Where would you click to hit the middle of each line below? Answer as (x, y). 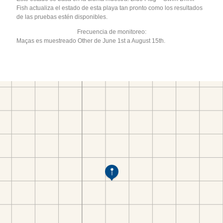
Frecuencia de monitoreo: (111, 32)
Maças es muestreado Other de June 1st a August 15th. (91, 41)
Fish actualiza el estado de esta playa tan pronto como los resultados (110, 8)
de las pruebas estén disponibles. (62, 17)
